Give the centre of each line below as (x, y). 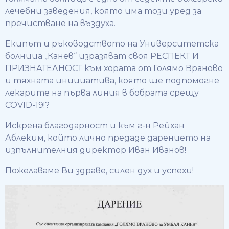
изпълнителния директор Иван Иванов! (96, 150)
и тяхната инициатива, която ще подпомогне (112, 81)
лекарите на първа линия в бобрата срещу (102, 93)
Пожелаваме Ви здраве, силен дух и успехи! (99, 170)
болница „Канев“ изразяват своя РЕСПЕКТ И (102, 56)
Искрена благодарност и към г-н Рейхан (95, 125)
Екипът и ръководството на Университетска (112, 44)
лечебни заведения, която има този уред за (103, 11)
